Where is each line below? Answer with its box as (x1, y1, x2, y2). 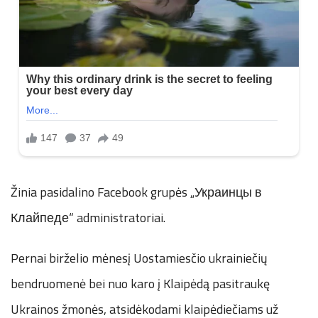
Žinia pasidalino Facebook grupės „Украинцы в (11, 182, 262, 202)
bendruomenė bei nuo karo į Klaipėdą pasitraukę (11, 274, 270, 294)
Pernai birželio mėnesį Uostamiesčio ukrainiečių (11, 248, 268, 268)
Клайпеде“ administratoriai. (11, 208, 165, 228)
